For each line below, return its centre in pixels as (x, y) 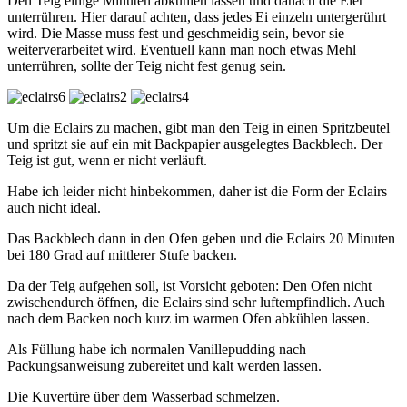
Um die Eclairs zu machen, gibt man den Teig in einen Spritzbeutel (199, 127)
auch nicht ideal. (54, 207)
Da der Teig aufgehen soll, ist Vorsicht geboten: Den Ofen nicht (189, 285)
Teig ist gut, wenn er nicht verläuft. (107, 160)
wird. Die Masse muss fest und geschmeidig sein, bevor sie (176, 33)
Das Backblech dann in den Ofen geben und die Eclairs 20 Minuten (201, 238)
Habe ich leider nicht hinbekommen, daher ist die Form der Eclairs (197, 191)
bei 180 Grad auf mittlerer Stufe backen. (122, 254)
